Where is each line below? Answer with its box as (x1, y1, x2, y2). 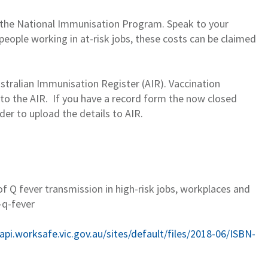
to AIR (112, 106, 141, 120)
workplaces (180, 181, 231, 196)
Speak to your (167, 16, 229, 31)
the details (62, 106, 112, 120)
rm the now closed (154, 91, 237, 105)
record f (112, 91, 148, 105)
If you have (53, 91, 104, 105)
